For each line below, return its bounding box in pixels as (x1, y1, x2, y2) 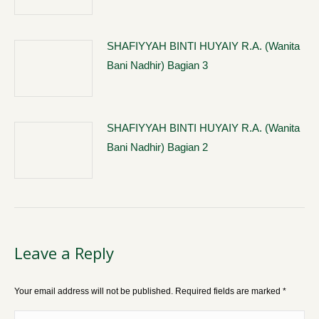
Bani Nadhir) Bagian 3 (107, 59, 208, 71)
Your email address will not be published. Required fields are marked (14, 286, 283, 296)
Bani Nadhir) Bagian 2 (107, 141, 208, 153)
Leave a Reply (14, 242, 114, 263)
